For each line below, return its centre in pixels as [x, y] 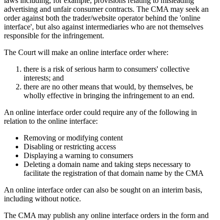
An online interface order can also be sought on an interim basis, [103, 190]
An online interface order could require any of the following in [100, 112]
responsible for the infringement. [54, 36]
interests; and [44, 78]
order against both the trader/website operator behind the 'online [102, 18]
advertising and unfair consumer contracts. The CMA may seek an [106, 9]
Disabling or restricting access [70, 147]
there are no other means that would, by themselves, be [108, 87]
